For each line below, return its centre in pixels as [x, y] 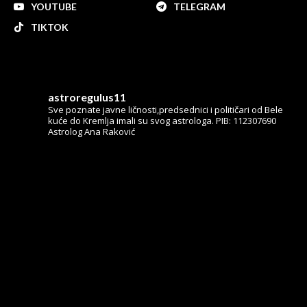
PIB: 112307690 [245, 120]
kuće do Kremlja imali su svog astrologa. [131, 120]
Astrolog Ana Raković [91, 131]
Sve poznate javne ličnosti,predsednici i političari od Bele [165, 109]
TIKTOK [50, 27]
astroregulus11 [87, 97]
